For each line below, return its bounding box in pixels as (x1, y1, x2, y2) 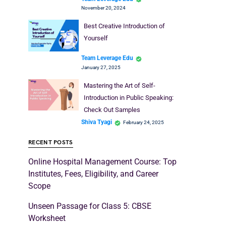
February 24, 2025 (123, 119, 164, 125)
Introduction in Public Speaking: (83, 93, 174, 101)
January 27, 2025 (81, 64, 121, 70)
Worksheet (28, 213, 66, 223)
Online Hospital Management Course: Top (28, 156, 177, 166)
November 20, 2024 (81, 5, 126, 11)
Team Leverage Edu (81, 54, 133, 62)
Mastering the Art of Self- (83, 81, 155, 89)
